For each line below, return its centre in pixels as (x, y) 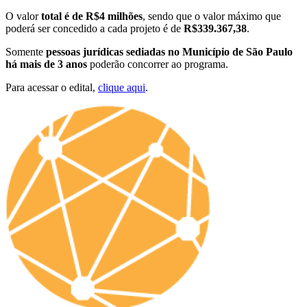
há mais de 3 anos (46, 64)
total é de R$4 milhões (92, 16)
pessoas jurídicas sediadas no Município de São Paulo (169, 51)
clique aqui (122, 87)
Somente (26, 51)
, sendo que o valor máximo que (212, 16)
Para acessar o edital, (52, 87)
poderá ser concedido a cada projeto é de (95, 28)
